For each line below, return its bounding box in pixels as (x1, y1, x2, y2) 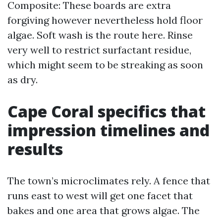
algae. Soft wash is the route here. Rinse (7, 29, 193, 41)
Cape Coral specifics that (7, 101, 206, 122)
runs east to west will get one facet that (7, 189, 193, 202)
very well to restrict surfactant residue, (7, 44, 191, 56)
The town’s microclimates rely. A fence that (7, 174, 210, 187)
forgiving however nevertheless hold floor (7, 14, 203, 26)
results (7, 138, 63, 160)
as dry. (7, 73, 38, 86)
